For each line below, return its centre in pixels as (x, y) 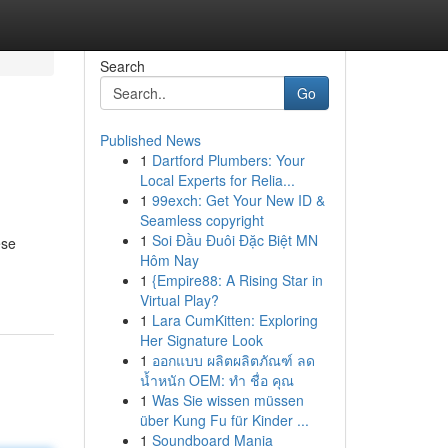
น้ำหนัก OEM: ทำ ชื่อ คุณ (216, 380)
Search (122, 66)
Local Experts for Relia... (217, 180)
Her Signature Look (201, 340)
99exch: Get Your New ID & (238, 200)
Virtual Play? (179, 300)
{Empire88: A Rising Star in (237, 280)
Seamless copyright (201, 220)
